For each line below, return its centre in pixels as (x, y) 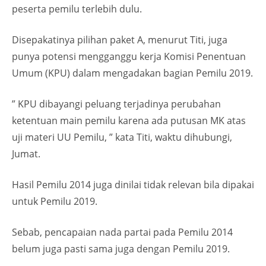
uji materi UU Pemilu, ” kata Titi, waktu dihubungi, (122, 137)
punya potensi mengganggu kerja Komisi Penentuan (129, 56)
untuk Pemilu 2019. (55, 201)
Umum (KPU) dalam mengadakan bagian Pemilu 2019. (132, 73)
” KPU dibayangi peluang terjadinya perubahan (116, 104)
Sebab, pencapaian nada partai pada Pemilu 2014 (122, 232)
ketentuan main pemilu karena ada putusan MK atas (129, 121)
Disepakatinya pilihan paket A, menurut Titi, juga (120, 40)
